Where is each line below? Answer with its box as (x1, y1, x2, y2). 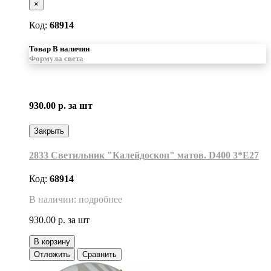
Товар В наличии (29, 44, 90, 53)
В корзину (34, 237, 70, 247)
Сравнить (82, 250, 117, 260)
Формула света (29, 53, 83, 63)
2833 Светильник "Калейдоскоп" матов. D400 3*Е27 (29, 149, 259, 160)
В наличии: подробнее (29, 194, 122, 205)
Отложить (34, 250, 70, 260)
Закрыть (34, 126, 64, 135)
